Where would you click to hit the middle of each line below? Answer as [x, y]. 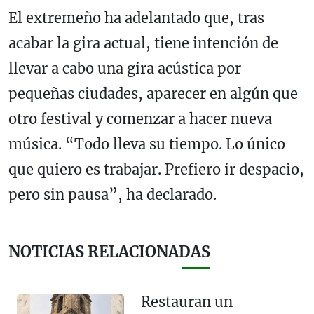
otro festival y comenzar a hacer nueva [140, 119]
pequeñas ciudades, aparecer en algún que [153, 94]
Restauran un [186, 302]
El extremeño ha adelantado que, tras [136, 18]
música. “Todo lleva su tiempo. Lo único [147, 144]
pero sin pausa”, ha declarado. [112, 195]
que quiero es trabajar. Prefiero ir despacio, [156, 170]
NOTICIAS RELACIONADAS [109, 252]
